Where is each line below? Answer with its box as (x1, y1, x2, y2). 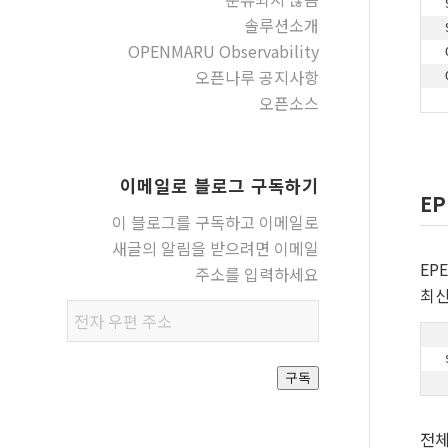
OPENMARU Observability (127, 39, 319, 63)
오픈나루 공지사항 (194, 65, 319, 89)
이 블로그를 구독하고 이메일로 (111, 209, 319, 234)
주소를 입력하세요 (194, 261, 319, 286)
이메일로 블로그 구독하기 (119, 173, 319, 198)
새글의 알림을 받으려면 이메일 (111, 235, 319, 260)
